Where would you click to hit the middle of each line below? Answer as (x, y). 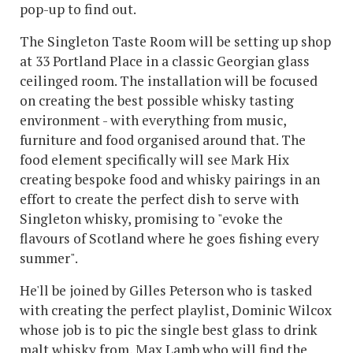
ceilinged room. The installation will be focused (169, 81)
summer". (49, 258)
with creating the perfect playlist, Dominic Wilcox (176, 310)
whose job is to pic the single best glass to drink (169, 330)
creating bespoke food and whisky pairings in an (170, 180)
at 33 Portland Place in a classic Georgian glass (165, 61)
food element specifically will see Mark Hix (154, 160)
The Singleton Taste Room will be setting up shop (175, 42)
